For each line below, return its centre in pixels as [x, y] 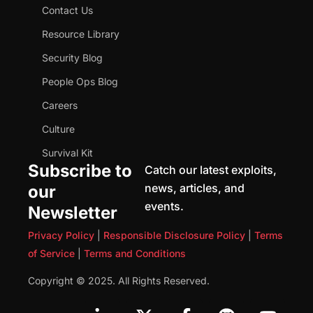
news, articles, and [195, 188]
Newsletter [73, 213]
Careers [60, 105]
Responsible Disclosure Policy [174, 235]
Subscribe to [80, 171]
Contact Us [67, 10]
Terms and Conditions [135, 254]
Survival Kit [67, 153]
